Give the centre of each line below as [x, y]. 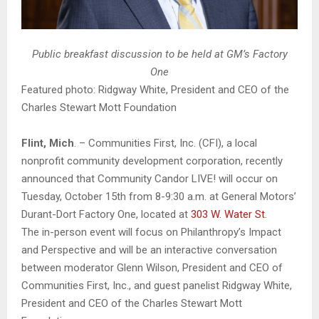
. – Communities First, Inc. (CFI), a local [166, 143]
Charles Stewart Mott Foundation [99, 107]
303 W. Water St [228, 214]
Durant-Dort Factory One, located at [106, 214]
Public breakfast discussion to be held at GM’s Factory [159, 54]
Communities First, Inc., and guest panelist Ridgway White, [157, 285]
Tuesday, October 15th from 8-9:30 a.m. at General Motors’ [159, 196]
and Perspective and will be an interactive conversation [149, 250]
